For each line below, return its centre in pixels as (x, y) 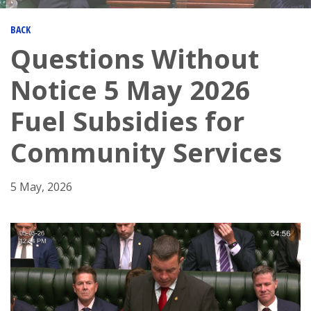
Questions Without (135, 58)
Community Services (146, 152)
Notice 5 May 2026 (131, 90)
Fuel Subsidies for (127, 121)
